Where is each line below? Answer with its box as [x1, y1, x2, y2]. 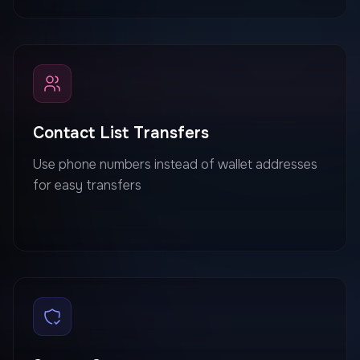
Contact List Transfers [33, 122, 209, 143]
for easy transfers [33, 176, 141, 194]
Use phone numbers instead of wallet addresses [33, 155, 317, 173]
